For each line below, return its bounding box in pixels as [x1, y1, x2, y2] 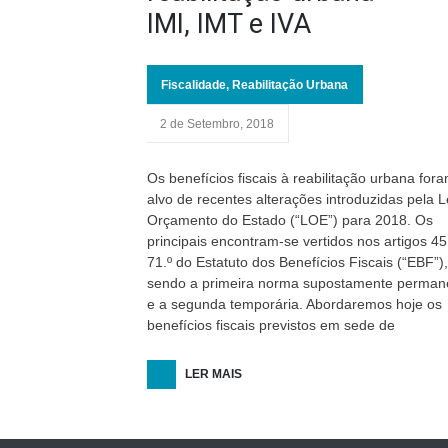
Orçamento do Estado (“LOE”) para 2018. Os [147, 212, 433, 228]
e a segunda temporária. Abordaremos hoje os [147, 296, 442, 312]
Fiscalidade [161, 78, 226, 92]
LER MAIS [185, 367, 242, 381]
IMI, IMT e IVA [147, 8, 311, 40]
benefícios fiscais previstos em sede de [147, 317, 395, 333]
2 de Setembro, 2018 [160, 117, 274, 131]
